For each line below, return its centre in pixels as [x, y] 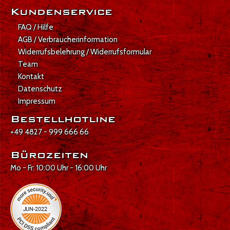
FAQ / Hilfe [36, 27]
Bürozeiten [49, 155]
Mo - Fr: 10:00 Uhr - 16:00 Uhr [59, 168]
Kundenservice [61, 12]
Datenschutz [40, 89]
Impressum [37, 101]
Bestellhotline [63, 119]
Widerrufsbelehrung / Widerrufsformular [85, 52]
